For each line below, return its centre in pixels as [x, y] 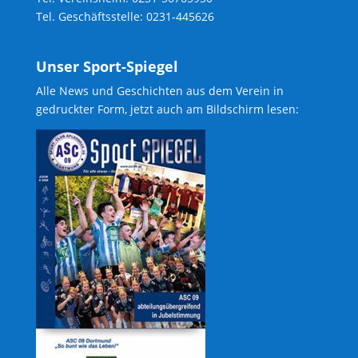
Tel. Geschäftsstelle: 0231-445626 [125, 17]
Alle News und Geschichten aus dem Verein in [159, 90]
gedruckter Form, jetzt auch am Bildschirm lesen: [167, 109]
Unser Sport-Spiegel [107, 66]
